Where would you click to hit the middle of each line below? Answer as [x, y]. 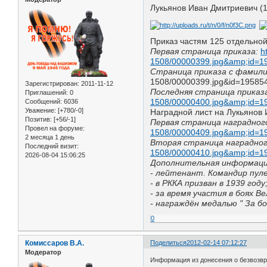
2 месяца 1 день [50, 137]
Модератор [43, 252]
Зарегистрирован [51, 83]
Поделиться [169, 242]
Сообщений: [44, 101]
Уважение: [41, 110]
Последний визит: [52, 146]
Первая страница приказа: [204, 51]
